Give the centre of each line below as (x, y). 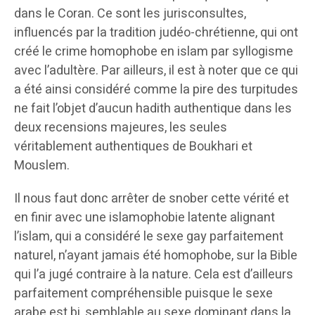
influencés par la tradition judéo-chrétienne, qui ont (156, 33)
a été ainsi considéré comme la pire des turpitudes (156, 90)
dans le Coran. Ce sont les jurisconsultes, (130, 14)
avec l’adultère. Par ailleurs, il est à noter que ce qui (156, 71)
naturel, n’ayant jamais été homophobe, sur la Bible (156, 256)
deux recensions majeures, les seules (121, 128)
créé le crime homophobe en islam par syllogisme (154, 52)
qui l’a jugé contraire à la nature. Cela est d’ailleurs (154, 275)
